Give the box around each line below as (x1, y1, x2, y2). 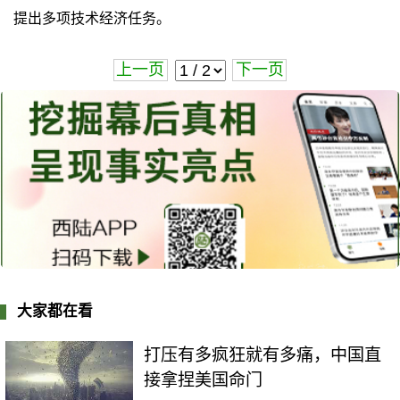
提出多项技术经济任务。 (12, 10, 171, 26)
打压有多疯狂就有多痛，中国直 (144, 346, 382, 365)
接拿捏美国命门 (144, 371, 263, 390)
